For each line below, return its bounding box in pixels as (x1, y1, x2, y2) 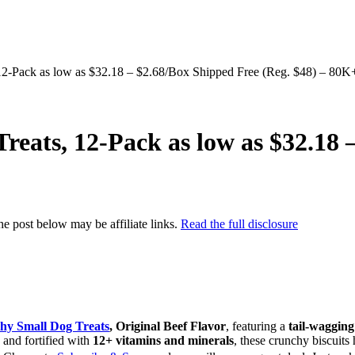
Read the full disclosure (181, 216, 298, 231)
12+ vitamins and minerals (93, 334, 234, 348)
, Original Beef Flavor (109, 319, 226, 334)
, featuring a (226, 319, 288, 334)
